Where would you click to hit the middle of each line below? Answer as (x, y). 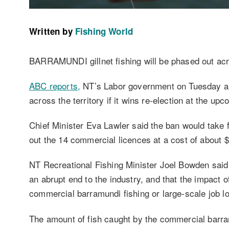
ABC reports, (55, 85)
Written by (51, 31)
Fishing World (104, 31)
